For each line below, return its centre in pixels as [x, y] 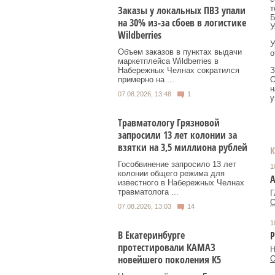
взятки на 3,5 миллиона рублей [183, 147]
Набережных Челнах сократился [179, 71]
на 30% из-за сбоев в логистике [182, 23]
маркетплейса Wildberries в [168, 61]
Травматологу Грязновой [169, 122]
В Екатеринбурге [151, 235]
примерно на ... [146, 80]
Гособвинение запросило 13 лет [177, 164]
